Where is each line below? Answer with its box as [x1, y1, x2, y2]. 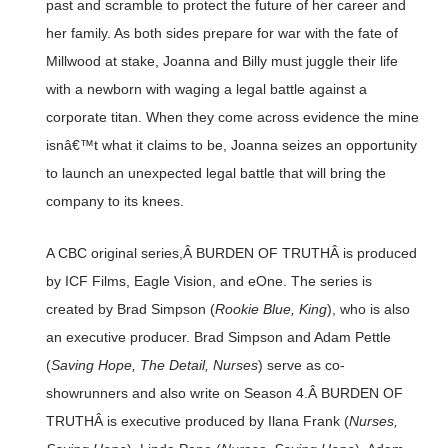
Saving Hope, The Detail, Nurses [50, 357, 258, 374]
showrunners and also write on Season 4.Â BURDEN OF [45, 385, 403, 402]
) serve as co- [257, 357, 345, 374]
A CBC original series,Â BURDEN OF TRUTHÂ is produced [45, 245, 417, 262]
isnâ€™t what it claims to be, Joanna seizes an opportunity [45, 137, 417, 154]
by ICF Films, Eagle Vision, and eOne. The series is [45, 273, 372, 290]
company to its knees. [45, 193, 184, 210]
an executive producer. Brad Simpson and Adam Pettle [45, 329, 391, 346]
